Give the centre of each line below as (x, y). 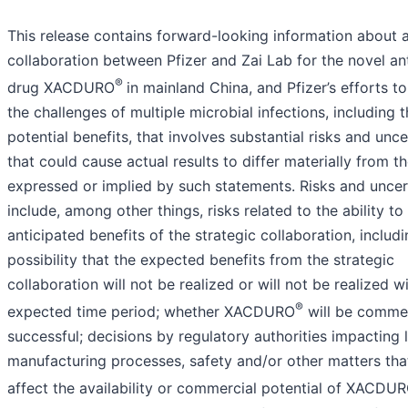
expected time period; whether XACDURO (151, 312)
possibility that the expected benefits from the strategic (201, 260)
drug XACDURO (61, 88)
